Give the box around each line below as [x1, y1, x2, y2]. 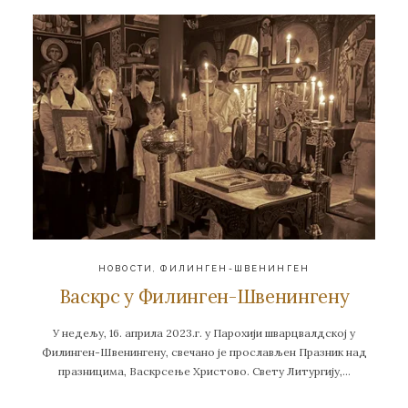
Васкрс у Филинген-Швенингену [58, 284, 350, 310]
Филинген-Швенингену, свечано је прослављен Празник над [41, 345, 367, 360]
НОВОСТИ [98, 263, 154, 274]
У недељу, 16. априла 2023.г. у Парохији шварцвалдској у [53, 326, 355, 341]
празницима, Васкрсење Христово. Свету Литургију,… [57, 364, 351, 379]
